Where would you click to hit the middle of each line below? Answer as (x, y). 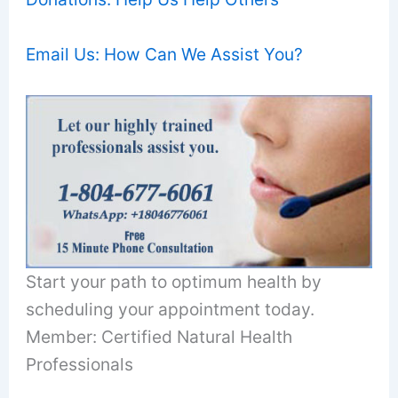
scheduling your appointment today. (171, 309)
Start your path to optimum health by (174, 281)
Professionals (80, 364)
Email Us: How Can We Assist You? (165, 54)
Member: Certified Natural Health (159, 336)
